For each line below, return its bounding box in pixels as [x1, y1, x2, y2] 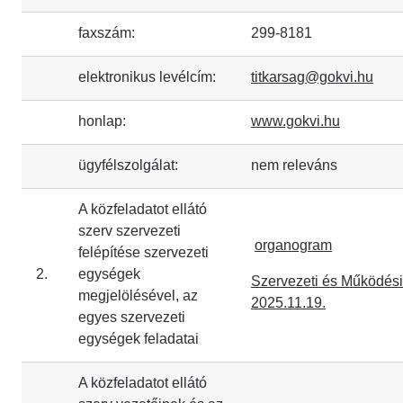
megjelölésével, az [78, 288, 198, 303]
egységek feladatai [78, 331, 199, 346]
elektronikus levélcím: [78, 69, 216, 85]
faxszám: [78, 25, 135, 40]
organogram [255, 237, 332, 253]
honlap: [78, 113, 126, 129]
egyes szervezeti [78, 309, 185, 325]
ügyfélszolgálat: [78, 157, 178, 173]
